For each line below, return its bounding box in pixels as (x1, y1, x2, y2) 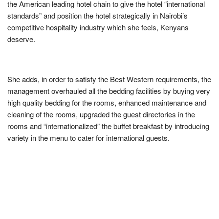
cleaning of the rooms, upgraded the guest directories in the (7, 109, 195, 119)
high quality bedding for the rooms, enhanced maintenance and (7, 97, 206, 108)
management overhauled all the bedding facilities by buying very (7, 85, 210, 96)
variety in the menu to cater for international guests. (7, 132, 170, 143)
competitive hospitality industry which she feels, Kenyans (7, 22, 189, 32)
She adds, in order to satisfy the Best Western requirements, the (7, 73, 211, 84)
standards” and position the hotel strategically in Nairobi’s (7, 10, 188, 21)
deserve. (7, 33, 35, 44)
